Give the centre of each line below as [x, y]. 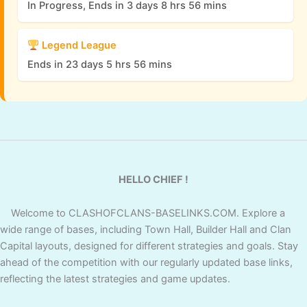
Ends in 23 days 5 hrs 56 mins [100, 65]
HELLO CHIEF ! [153, 179]
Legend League [77, 46]
